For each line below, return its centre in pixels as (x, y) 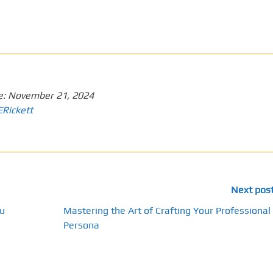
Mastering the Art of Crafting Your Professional (167, 210)
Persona (82, 225)
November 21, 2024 (51, 95)
